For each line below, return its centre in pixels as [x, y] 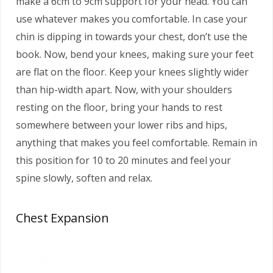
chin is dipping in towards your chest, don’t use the [132, 36]
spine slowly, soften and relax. [84, 178]
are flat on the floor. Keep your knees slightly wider [132, 72]
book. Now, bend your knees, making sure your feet [135, 54]
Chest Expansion [62, 218]
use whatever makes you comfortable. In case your [132, 19]
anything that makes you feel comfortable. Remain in [136, 142]
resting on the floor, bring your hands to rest [119, 107]
